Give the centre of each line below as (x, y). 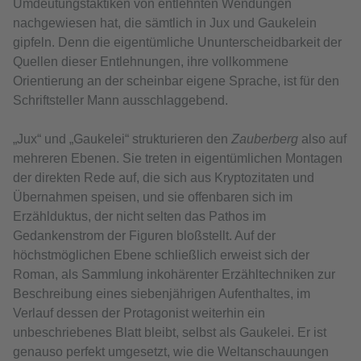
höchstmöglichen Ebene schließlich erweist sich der (161, 255)
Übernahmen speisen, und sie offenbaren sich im (153, 197)
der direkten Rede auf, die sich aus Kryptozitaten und (164, 178)
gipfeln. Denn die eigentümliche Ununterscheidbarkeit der (177, 43)
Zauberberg (265, 139)
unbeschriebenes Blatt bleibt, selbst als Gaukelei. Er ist (170, 333)
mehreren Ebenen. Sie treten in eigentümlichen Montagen (178, 159)
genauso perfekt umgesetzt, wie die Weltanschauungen (171, 352)
